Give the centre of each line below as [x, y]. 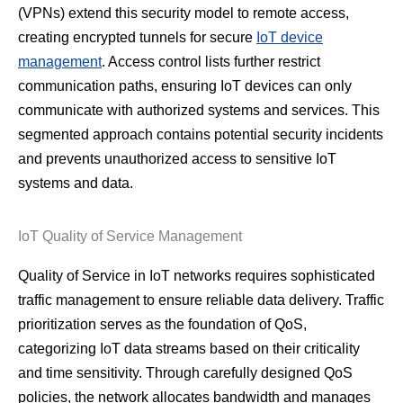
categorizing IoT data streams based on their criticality [189, 349]
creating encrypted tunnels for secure [137, 38]
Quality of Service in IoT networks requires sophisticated [197, 276]
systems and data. [76, 184]
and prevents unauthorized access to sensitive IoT [177, 159]
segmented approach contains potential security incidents [201, 135]
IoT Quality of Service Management [130, 237]
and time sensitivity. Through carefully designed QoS [185, 373]
